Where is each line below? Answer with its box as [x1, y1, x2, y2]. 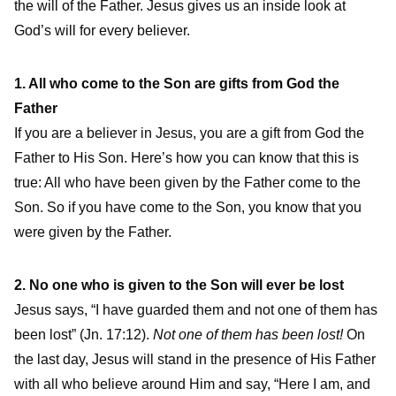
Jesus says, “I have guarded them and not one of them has [14, 302, 377, 318]
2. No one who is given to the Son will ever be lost [14, 278, 344, 293]
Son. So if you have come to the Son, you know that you [14, 200, 362, 216]
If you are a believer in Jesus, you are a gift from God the [14, 126, 364, 141]
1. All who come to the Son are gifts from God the [14, 76, 339, 92]
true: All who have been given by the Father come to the [14, 175, 361, 191]
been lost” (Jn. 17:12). [14, 327, 153, 343]
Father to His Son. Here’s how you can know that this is [14, 150, 359, 166]
